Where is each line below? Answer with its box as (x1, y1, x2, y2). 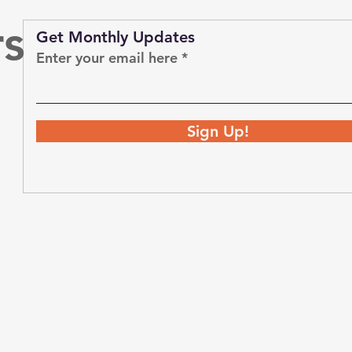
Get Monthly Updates (36, 27, 196, 46)
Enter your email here (36, 49, 178, 67)
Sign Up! (187, 122, 250, 141)
